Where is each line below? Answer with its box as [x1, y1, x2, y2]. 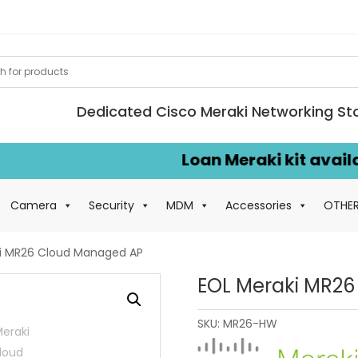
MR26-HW [222, 315, 277, 332]
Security [89, 197, 134, 213]
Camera [10, 197, 57, 213]
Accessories [225, 197, 292, 213]
